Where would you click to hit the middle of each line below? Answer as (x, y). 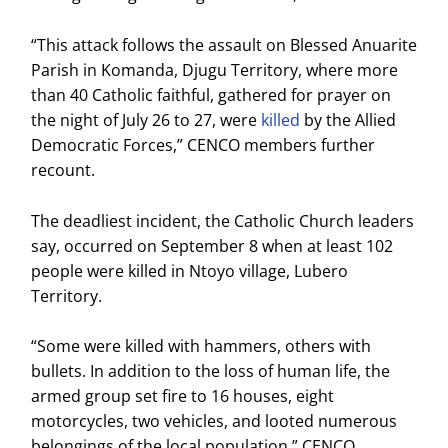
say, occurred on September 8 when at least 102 (212, 245)
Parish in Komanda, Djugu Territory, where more (215, 69)
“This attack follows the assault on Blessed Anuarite (224, 44)
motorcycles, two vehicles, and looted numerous (214, 421)
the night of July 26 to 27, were (146, 119)
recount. (63, 169)
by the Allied (350, 119)
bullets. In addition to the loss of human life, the (211, 371)
